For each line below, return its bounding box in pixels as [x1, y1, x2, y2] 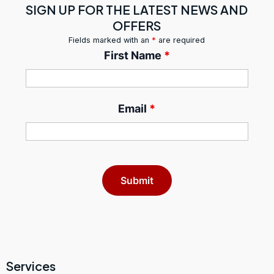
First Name [103, 49, 164, 62]
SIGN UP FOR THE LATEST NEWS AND [26, 2, 248, 18]
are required [156, 35, 206, 45]
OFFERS [113, 18, 161, 34]
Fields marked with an [68, 35, 152, 45]
